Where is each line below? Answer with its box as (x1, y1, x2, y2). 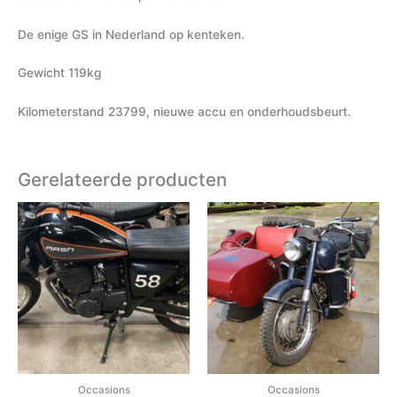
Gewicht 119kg (18, 66, 101, 81)
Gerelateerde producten (18, 168, 227, 191)
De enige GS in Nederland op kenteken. (18, 27, 245, 42)
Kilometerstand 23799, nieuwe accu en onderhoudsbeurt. (18, 105, 351, 120)
